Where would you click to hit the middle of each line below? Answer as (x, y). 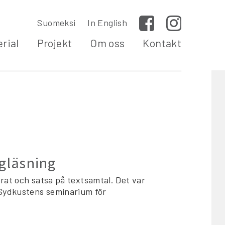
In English (107, 23)
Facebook (174, 26)
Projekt (54, 43)
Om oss (107, 43)
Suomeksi (57, 23)
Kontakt (162, 43)
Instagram (202, 26)
